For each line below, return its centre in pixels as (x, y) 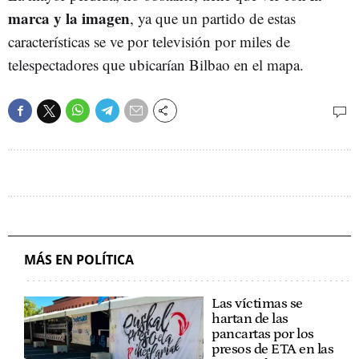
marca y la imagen (69, 18)
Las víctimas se (257, 303)
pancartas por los (263, 334)
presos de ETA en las (272, 349)
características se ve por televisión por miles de (149, 41)
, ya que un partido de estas (213, 18)
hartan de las (250, 319)
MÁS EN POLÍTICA (79, 259)
